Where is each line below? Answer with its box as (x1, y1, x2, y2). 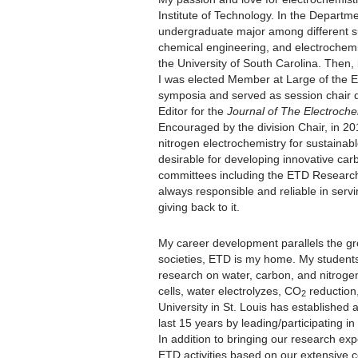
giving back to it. (158, 200, 240, 213)
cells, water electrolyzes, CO (158, 284, 301, 297)
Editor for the (158, 104, 227, 117)
